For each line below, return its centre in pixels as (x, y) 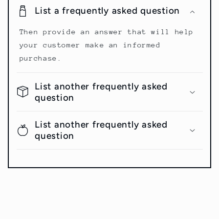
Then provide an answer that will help (107, 32)
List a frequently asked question (107, 11)
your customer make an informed (90, 45)
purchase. (41, 58)
